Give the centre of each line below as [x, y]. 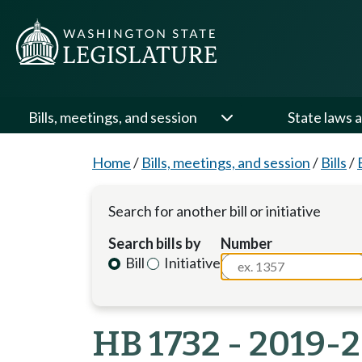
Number [247, 243]
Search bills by [155, 243]
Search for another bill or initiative [215, 211]
